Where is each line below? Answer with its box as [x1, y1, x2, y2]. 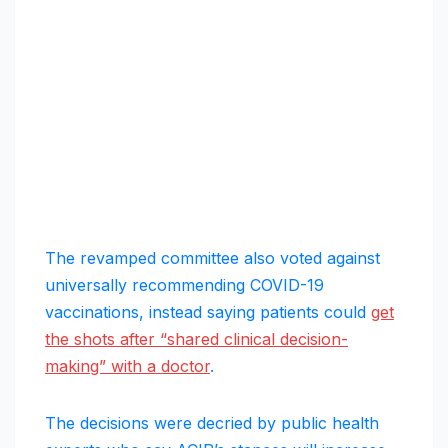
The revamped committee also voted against [45, 248, 380, 269]
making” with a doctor [45, 356, 210, 377]
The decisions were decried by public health [45, 413, 379, 434]
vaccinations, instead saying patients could [45, 302, 371, 323]
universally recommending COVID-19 [45, 275, 324, 296]
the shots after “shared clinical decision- [45, 329, 348, 350]
